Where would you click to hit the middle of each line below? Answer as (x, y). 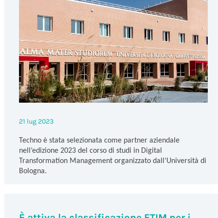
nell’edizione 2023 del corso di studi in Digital (90, 151)
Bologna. (34, 171)
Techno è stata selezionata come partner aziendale (99, 140)
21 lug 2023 (36, 121)
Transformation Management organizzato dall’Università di (112, 161)
